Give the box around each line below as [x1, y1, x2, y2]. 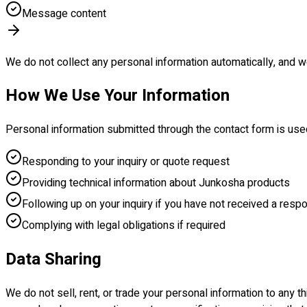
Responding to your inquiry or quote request [22, 153, 230, 171]
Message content [22, 5, 106, 22]
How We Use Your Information [5, 84, 230, 108]
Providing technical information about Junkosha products [22, 175, 290, 192]
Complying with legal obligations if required [22, 217, 225, 234]
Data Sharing [5, 247, 101, 272]
